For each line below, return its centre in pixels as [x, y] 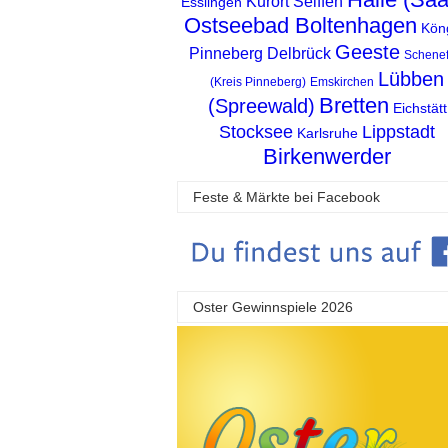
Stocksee [256, 131]
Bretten [353, 105]
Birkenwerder [327, 156]
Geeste [367, 51]
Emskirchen [342, 81]
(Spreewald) [261, 105]
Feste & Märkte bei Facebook [286, 196]
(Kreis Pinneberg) [258, 81]
